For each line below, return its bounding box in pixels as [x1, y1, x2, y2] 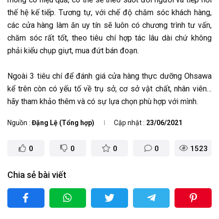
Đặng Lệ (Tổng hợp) [32, 118, 94, 127]
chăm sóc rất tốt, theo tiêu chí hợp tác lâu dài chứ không [7, 33, 212, 43]
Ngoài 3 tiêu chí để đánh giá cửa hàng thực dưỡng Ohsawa [7, 71, 212, 81]
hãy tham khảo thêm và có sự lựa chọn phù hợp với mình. [7, 96, 198, 106]
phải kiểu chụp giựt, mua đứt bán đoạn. [7, 45, 139, 55]
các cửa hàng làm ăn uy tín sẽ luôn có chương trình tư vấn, [7, 20, 212, 30]
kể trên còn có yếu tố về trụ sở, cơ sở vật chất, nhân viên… [7, 84, 212, 93]
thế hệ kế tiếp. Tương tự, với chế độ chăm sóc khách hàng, [7, 7, 212, 17]
